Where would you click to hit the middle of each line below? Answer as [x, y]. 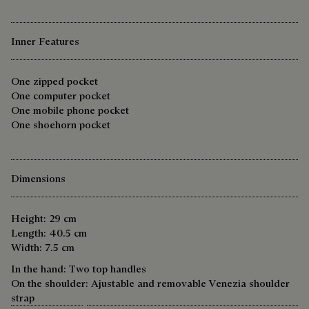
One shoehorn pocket [61, 125]
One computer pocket [61, 96]
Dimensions [38, 179]
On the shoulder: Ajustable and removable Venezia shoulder [150, 283]
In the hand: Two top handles [79, 269]
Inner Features [45, 41]
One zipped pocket [54, 81]
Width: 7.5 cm [43, 248]
